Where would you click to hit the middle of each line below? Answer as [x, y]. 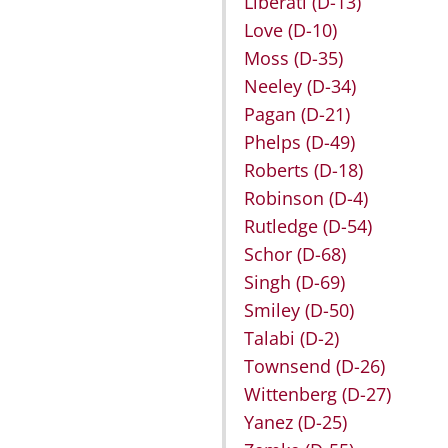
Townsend [290, 366]
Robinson [286, 198]
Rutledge [283, 226]
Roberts [279, 170]
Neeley [275, 86]
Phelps [275, 142]
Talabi [272, 338]
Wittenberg [293, 394]
